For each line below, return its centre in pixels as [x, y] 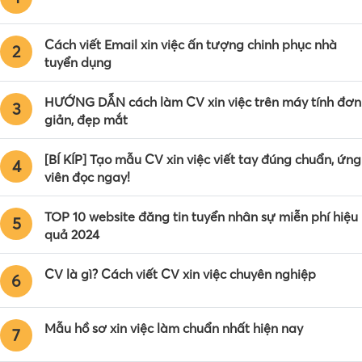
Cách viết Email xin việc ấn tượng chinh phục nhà [191, 44]
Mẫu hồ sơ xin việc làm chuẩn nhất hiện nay [174, 328]
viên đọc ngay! [87, 177]
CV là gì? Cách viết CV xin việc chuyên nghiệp [180, 274]
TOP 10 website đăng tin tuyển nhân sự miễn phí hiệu [201, 216]
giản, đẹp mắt [86, 119]
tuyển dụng [78, 62]
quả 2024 [72, 234]
